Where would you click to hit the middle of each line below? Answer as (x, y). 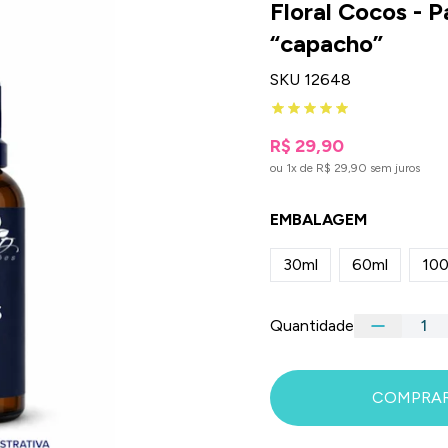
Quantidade (311, 325)
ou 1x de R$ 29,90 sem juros (344, 167)
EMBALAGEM (318, 219)
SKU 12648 (310, 79)
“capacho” (326, 43)
